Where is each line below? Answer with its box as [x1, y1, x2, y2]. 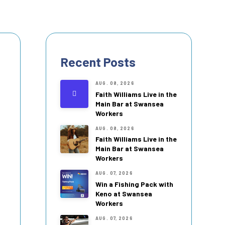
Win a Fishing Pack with [95, 179, 174, 188]
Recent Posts [60, 54, 136, 69]
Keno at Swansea [95, 189, 153, 198]
